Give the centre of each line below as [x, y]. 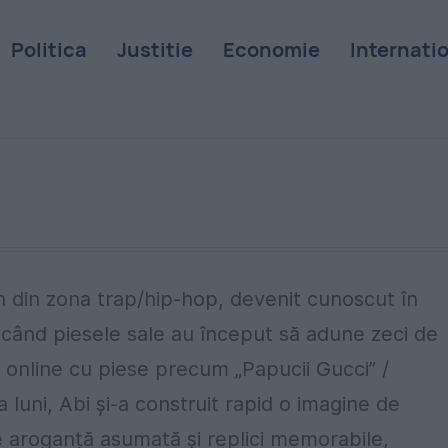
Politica [48, 49]
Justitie [154, 49]
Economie [271, 49]
